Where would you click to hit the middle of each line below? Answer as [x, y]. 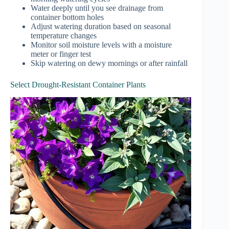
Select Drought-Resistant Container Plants [78, 85]
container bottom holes [67, 17]
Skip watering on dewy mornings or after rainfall [109, 63]
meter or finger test [61, 54]
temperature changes [64, 36]
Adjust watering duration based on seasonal [101, 27]
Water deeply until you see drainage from [97, 8]
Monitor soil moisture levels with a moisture [101, 45]
